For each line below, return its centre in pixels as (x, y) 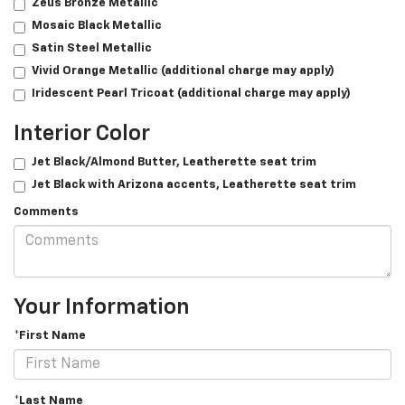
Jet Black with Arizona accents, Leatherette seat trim (194, 185)
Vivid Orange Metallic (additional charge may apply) (183, 71)
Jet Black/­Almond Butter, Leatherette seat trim (174, 163)
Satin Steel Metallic (92, 49)
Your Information (102, 308)
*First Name (50, 336)
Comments (46, 212)
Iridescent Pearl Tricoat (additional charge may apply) (191, 94)
